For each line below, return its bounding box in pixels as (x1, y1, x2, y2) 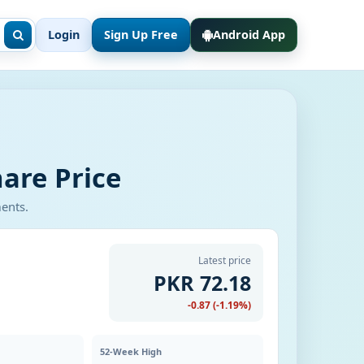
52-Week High (99, 345, 162, 357)
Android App (213, 27, 285, 42)
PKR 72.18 (154, 269, 251, 297)
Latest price (198, 253, 251, 267)
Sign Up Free (104, 27, 178, 42)
